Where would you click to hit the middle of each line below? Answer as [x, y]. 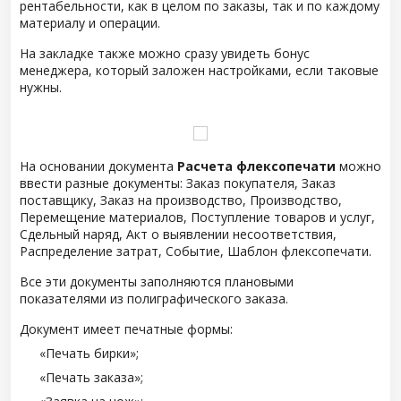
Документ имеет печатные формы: [126, 329]
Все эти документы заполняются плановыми [157, 282]
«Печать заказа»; [91, 377]
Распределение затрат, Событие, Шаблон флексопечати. [196, 251]
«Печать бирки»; [89, 353]
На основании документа [98, 166]
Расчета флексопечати [256, 166]
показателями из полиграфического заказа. [154, 299]
